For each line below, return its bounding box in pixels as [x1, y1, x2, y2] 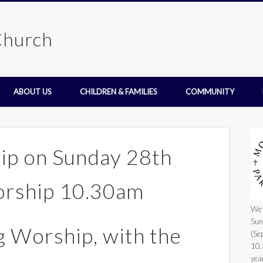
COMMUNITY [186, 87, 234, 96]
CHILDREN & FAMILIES [80, 87, 157, 96]
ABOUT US [14, 87, 52, 96]
